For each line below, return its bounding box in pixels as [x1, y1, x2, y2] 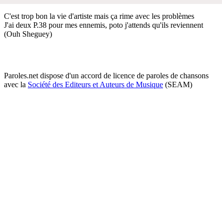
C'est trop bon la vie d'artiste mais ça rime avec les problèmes [4, 11, 194, 20]
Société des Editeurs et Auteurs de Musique [28, 80, 163, 89]
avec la [4, 80, 28, 89]
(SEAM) [163, 80, 192, 89]
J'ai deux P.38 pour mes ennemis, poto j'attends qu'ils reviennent [4, 20, 203, 29]
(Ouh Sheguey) [4, 29, 52, 38]
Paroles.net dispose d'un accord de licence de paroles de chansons [4, 71, 209, 80]
